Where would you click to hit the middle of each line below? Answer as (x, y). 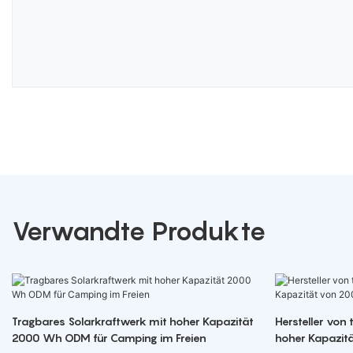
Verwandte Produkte (139, 230)
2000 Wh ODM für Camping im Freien (109, 337)
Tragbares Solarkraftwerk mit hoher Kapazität (133, 321)
